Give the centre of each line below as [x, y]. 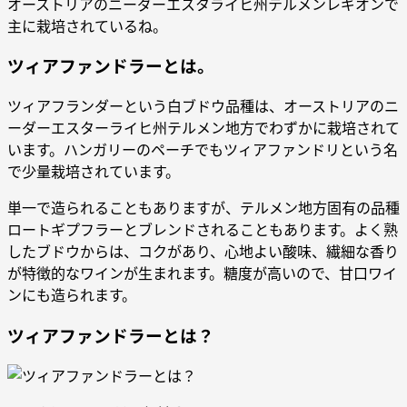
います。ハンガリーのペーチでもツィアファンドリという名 [203, 150]
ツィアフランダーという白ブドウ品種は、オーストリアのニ [203, 107]
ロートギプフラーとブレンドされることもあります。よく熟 [203, 230]
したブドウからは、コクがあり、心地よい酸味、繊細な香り [203, 252]
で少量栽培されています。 [94, 172]
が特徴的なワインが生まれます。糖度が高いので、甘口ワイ [202, 274]
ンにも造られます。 [72, 296]
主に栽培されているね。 [87, 26]
